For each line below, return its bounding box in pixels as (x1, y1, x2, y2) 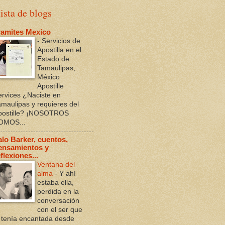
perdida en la (37, 187, 79, 196)
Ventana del (37, 160, 75, 169)
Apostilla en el (37, 46, 81, 54)
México (37, 73, 60, 81)
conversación (37, 196, 79, 205)
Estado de (37, 55, 69, 63)
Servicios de (42, 37, 80, 45)
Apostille (37, 82, 64, 90)
